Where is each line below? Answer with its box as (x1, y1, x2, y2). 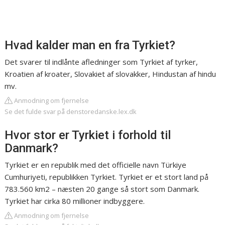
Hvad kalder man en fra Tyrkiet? (5, 38, 176, 53)
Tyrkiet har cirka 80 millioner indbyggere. (5, 196, 145, 206)
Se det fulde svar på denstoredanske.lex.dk (5, 107, 137, 117)
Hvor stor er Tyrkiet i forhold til (5, 128, 171, 143)
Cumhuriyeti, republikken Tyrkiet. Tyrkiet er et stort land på (5, 172, 209, 182)
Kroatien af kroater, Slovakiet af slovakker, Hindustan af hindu (5, 69, 216, 79)
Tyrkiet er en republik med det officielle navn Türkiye (5, 160, 187, 170)
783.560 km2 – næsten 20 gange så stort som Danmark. (5, 184, 200, 194)
